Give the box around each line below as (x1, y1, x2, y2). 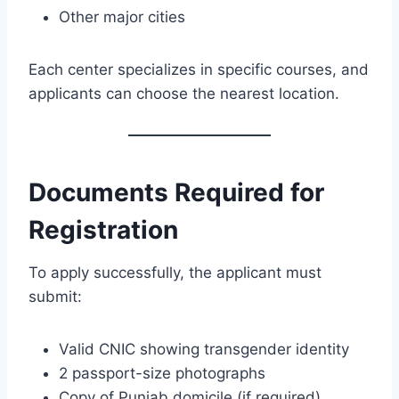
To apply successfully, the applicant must (28, 263, 322, 281)
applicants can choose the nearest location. (28, 84, 339, 102)
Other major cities (59, 7, 185, 26)
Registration (28, 214, 178, 245)
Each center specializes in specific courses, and (28, 60, 369, 78)
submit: (28, 287, 82, 305)
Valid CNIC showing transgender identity (59, 339, 349, 358)
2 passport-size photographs (59, 363, 265, 382)
